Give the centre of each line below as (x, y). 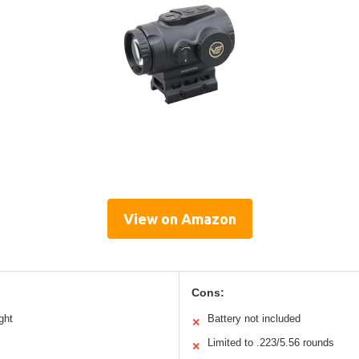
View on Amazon (179, 218)
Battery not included (254, 318)
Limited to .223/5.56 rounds (271, 342)
